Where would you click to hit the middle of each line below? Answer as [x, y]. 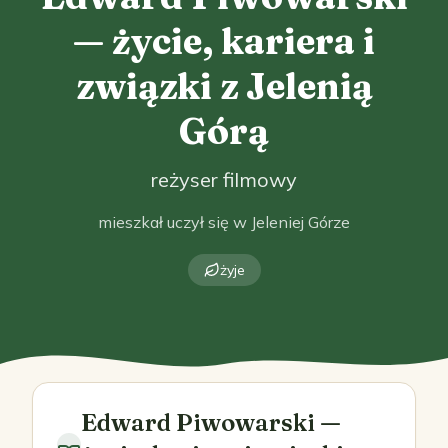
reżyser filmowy [224, 179]
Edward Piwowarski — [211, 422]
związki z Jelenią [224, 86]
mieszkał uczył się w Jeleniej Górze [224, 222]
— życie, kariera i [224, 41]
